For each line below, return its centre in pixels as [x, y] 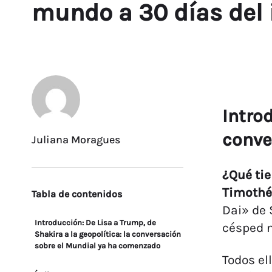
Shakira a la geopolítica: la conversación [108, 234]
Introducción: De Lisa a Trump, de [95, 223]
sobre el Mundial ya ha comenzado [97, 246]
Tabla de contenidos [77, 194]
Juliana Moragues [76, 140]
